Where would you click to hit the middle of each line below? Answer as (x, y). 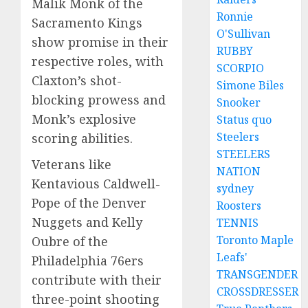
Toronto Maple (255, 240)
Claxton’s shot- (77, 81)
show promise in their (100, 42)
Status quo (244, 120)
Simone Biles (251, 85)
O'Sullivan (244, 34)
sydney (235, 188)
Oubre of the (70, 242)
